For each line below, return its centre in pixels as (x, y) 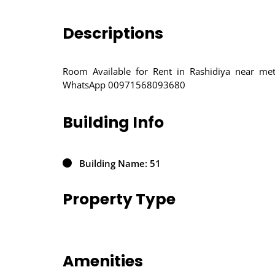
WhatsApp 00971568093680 (124, 85)
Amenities (103, 261)
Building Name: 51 (120, 164)
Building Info (113, 123)
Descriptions (113, 34)
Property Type (119, 199)
